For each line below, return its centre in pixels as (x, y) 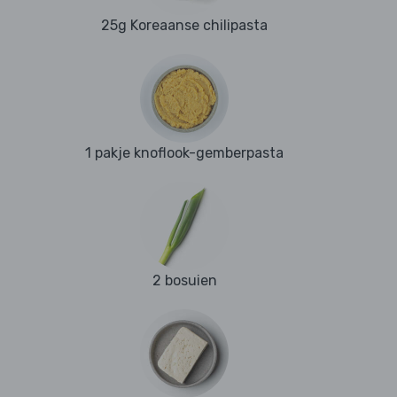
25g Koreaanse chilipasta (184, 26)
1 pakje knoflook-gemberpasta (184, 153)
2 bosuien (184, 281)
